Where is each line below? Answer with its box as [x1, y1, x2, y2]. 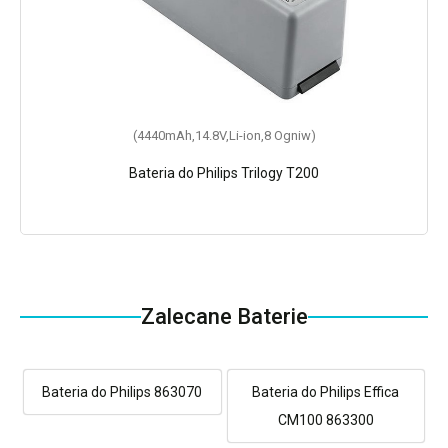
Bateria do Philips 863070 [42, 384, 203, 401]
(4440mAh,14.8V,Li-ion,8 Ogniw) [132, 128, 316, 144]
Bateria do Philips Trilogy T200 [129, 165, 319, 182]
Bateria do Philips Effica [252, 384, 400, 401]
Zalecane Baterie [140, 304, 308, 330]
